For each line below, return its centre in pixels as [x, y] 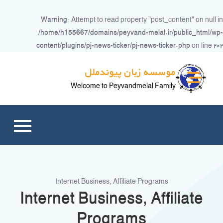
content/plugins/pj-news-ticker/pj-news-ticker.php [113, 45]
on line [202, 45]
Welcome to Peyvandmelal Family [123, 85]
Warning [54, 19]
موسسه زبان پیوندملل [130, 72]
